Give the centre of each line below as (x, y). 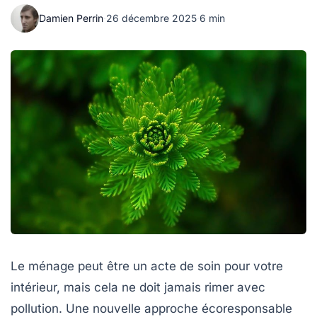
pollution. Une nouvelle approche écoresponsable (151, 308)
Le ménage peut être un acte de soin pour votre (147, 266)
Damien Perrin (71, 18)
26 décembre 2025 (151, 18)
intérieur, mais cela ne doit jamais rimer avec (138, 287)
